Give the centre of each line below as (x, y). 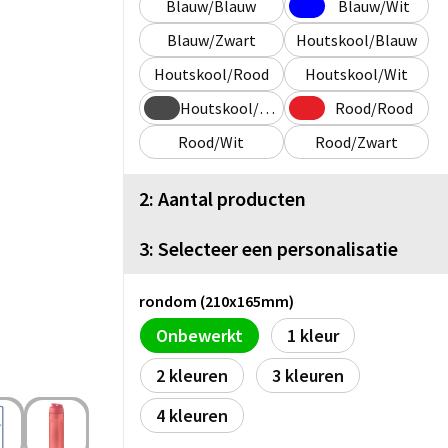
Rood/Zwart (356, 141)
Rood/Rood (374, 107)
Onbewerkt (199, 335)
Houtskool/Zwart (266, 107)
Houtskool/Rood (211, 73)
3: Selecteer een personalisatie (268, 248)
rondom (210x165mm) (216, 300)
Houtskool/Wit (356, 73)
